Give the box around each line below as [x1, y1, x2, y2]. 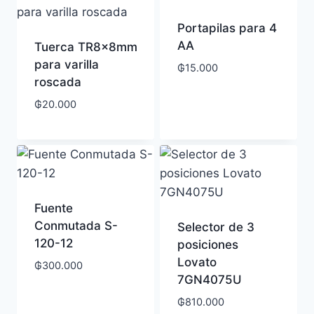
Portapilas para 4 [177, 20, 277, 35]
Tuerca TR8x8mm [34, 39, 137, 54]
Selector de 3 [177, 220, 254, 235]
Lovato [177, 255, 217, 270]
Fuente [34, 201, 73, 216]
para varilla [34, 57, 99, 71]
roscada [34, 74, 81, 89]
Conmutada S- [34, 219, 118, 233]
